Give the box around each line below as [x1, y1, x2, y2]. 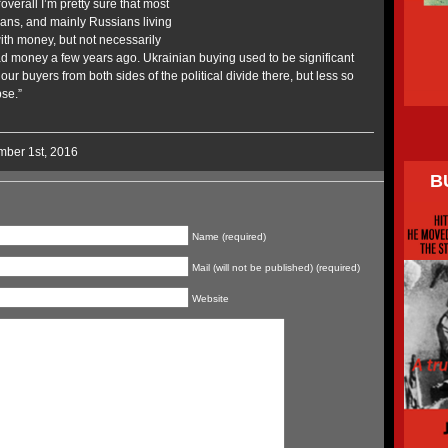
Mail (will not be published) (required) [192, 262, 360, 273]
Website [192, 293, 229, 304]
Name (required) [192, 231, 266, 242]
